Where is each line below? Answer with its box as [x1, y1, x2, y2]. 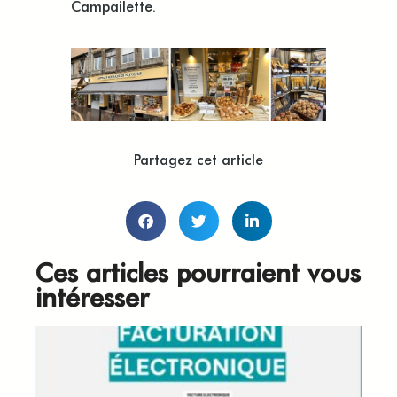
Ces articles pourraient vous [35, 253, 361, 289]
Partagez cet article [134, 148, 263, 168]
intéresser [35, 277, 149, 314]
